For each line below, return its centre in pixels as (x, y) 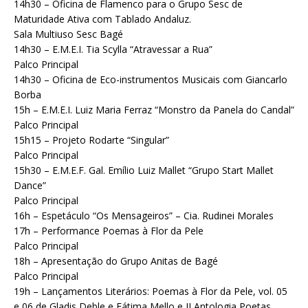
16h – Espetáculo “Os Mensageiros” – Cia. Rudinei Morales (144, 216)
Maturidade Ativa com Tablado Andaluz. (102, 19)
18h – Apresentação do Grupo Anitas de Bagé (116, 261)
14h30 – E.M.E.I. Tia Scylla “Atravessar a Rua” (113, 49)
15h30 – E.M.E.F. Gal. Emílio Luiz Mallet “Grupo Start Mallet (144, 170)
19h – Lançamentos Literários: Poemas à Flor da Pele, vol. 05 (151, 291)
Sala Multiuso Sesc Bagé (68, 34)
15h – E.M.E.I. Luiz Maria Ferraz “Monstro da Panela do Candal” (154, 110)
